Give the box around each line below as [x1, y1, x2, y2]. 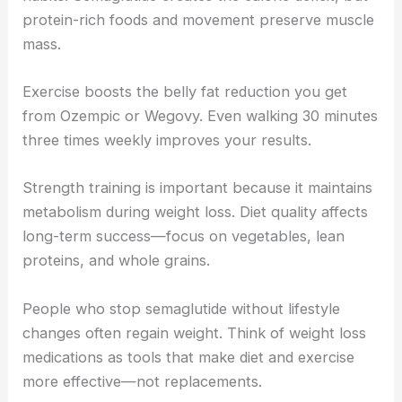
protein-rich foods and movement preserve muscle [22, 10, 375, 29]
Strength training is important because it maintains [22, 179, 373, 197]
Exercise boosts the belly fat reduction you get [22, 83, 348, 100]
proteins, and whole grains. [22, 251, 211, 270]
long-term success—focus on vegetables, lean [22, 227, 345, 246]
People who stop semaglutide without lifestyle [22, 299, 341, 318]
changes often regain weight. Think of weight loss [22, 323, 367, 342]
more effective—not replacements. [22, 371, 263, 390]
